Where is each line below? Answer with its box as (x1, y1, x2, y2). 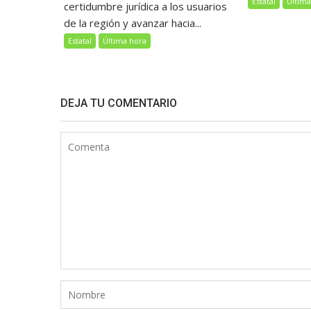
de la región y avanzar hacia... (64, 16, 201, 30)
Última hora (103, 35, 146, 46)
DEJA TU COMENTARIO (60, 96, 177, 110)
